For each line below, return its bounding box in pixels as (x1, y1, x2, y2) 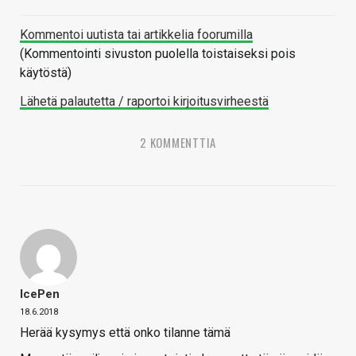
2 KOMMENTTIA (140, 133, 216, 152)
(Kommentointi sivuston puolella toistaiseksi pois (20, 46, 296, 62)
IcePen (20, 287, 60, 302)
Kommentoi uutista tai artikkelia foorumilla (20, 27, 253, 43)
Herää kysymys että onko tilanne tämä (20, 325, 230, 341)
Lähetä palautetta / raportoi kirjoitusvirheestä (20, 94, 269, 110)
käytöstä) (20, 65, 72, 81)
